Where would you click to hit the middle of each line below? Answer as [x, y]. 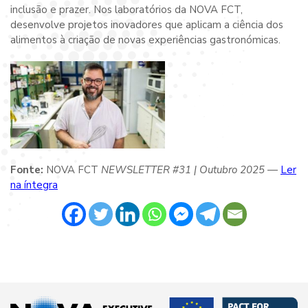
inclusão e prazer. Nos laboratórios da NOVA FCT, [126, 10]
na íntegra [34, 185]
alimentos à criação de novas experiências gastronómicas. [145, 40]
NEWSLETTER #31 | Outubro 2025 [183, 170]
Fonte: [28, 170]
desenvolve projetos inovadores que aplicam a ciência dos [147, 25]
